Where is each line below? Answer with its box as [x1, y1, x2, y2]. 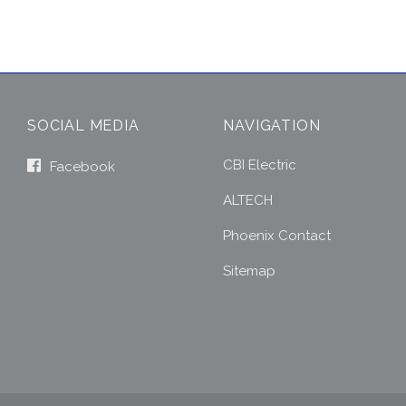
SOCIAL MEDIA [27, 117, 140, 135]
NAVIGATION [223, 117, 321, 135]
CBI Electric [223, 157, 297, 174]
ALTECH [223, 192, 274, 209]
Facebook [46, 159, 115, 176]
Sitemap [223, 263, 276, 280]
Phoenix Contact [223, 227, 332, 245]
